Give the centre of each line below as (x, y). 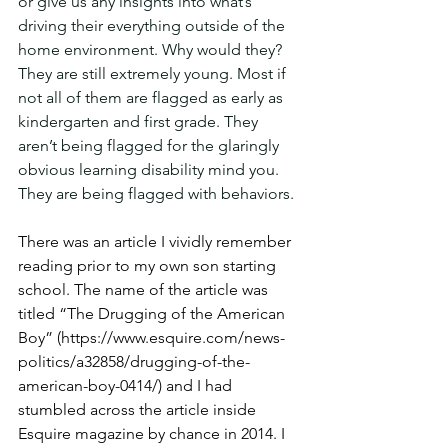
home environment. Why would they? (152, 49)
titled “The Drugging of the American (153, 313)
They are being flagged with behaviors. (156, 193)
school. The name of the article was (145, 289)
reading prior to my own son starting (149, 265)
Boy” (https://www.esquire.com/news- (151, 337)
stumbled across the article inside (139, 409)
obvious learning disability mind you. (150, 169)
